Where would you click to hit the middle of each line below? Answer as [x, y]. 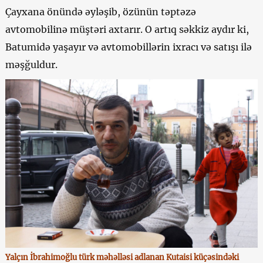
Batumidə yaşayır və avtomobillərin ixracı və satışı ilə [128, 47]
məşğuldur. [31, 65]
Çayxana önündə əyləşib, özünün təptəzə [100, 12]
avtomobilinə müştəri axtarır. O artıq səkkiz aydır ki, [127, 30]
